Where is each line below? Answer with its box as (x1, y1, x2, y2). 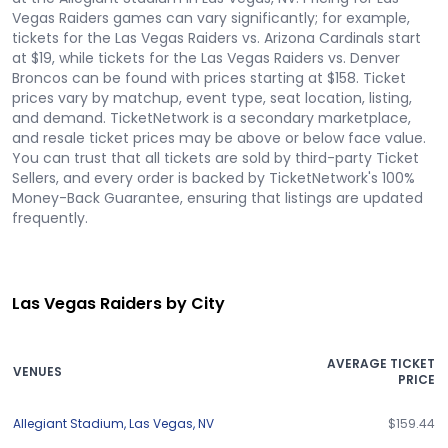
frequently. (12, 208, 88, 228)
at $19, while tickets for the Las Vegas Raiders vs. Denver (12, 48, 400, 68)
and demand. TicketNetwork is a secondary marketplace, (12, 108, 411, 128)
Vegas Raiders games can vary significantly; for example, (12, 8, 410, 28)
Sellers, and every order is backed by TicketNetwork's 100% (12, 168, 415, 188)
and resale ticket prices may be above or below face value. (12, 128, 426, 148)
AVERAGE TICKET (327, 355, 435, 372)
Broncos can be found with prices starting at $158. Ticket (12, 68, 406, 88)
